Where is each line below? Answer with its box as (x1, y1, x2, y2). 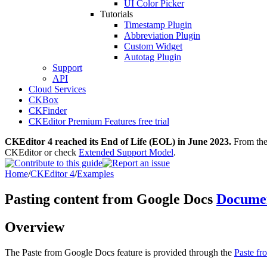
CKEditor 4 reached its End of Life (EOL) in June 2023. (5, 136, 231, 147)
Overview (5, 219, 64, 235)
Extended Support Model (79, 147, 173, 157)
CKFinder (29, 105, 67, 116)
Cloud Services (29, 84, 86, 94)
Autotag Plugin (124, 52, 181, 62)
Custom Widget (124, 41, 182, 51)
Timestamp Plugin (124, 20, 192, 30)
